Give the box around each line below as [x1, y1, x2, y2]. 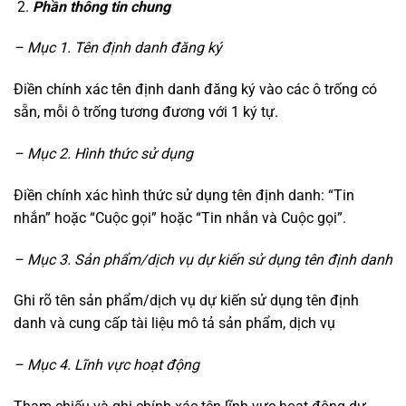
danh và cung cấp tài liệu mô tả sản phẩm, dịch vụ [14, 314, 335, 333]
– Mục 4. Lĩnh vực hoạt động [14, 356, 199, 374]
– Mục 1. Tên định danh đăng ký [14, 39, 222, 57]
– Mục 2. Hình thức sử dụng [14, 144, 193, 162]
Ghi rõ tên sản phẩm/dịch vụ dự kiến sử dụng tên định [14, 292, 359, 310]
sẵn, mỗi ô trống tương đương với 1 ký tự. [14, 103, 278, 121]
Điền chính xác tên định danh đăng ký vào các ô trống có [14, 81, 377, 99]
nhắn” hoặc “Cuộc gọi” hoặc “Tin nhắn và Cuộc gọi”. [14, 208, 346, 227]
